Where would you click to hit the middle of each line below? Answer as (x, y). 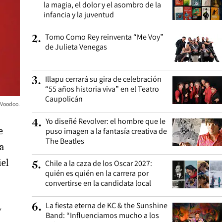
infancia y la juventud (79, 15)
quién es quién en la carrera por (97, 173)
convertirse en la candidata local (98, 183)
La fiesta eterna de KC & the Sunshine (107, 205)
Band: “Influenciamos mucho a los (102, 215)
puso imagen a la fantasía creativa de (106, 131)
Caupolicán (64, 99)
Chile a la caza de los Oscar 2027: (99, 163)
